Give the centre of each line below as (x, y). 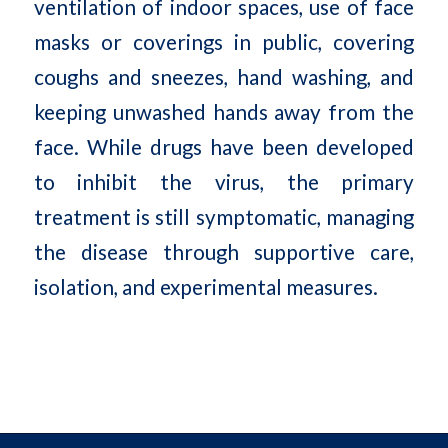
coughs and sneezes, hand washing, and (224, 76)
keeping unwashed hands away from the (224, 111)
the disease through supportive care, (224, 251)
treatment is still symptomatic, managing (224, 216)
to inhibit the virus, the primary (224, 181)
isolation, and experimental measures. (205, 286)
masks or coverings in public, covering (224, 41)
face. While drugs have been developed (224, 146)
